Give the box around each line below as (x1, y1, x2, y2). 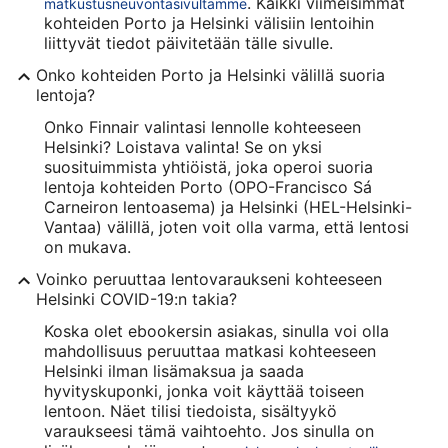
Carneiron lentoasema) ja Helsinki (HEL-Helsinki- (44, 196, 412, 217)
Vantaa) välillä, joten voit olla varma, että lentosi (44, 216, 409, 237)
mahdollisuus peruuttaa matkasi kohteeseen (44, 340, 376, 361)
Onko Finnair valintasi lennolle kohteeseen (44, 116, 361, 137)
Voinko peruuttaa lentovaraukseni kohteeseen (36, 268, 382, 289)
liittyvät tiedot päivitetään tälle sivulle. (44, 32, 333, 53)
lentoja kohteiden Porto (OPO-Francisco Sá (44, 176, 372, 197)
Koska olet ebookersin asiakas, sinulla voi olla (44, 320, 389, 341)
